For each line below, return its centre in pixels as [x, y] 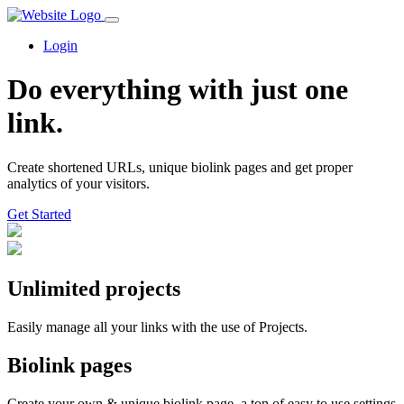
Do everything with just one [178, 90]
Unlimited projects [94, 288]
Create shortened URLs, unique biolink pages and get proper [180, 167]
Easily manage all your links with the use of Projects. [157, 326]
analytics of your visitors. [78, 183]
